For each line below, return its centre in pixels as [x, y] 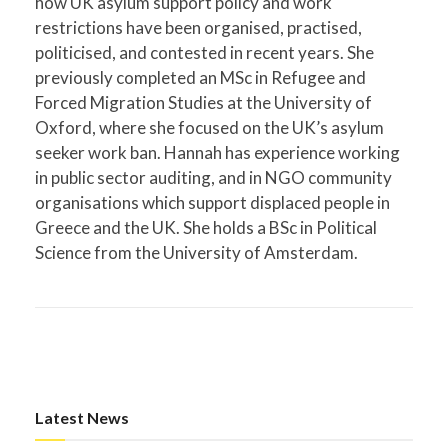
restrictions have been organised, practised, [198, 27]
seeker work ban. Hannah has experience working [217, 152]
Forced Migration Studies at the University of [203, 102]
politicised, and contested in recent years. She [204, 52]
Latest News [82, 417]
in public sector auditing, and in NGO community [213, 177]
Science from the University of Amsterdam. [196, 252]
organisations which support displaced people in [212, 202]
